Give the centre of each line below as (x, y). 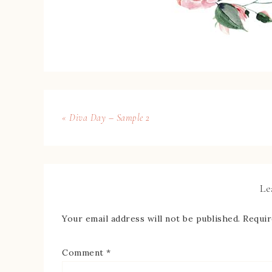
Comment (84, 253)
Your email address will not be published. (151, 219)
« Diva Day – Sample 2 (106, 118)
